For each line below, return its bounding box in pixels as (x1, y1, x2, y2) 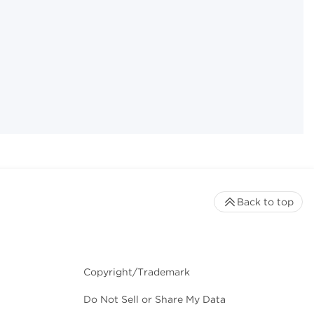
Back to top (237, 196, 294, 208)
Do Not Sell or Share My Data (83, 294, 226, 306)
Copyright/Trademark (83, 266, 190, 278)
